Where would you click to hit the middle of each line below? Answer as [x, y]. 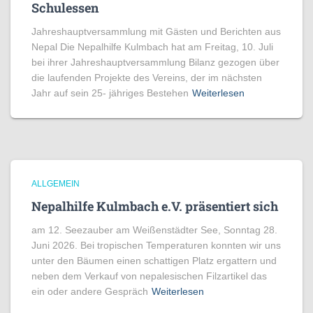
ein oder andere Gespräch [90, 291]
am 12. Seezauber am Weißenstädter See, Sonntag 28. [154, 230]
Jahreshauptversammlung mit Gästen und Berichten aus [156, 31]
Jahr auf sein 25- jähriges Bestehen [110, 93]
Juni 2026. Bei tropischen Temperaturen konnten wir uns [156, 245]
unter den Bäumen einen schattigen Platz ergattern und [154, 261]
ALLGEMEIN [56, 184]
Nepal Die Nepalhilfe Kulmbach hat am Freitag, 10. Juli [152, 47]
